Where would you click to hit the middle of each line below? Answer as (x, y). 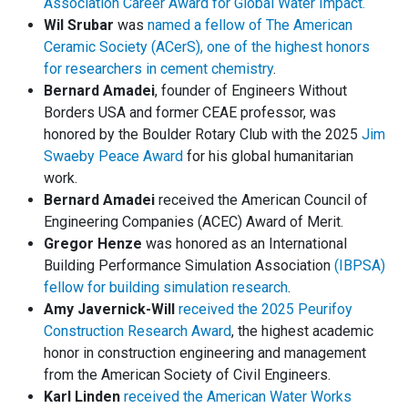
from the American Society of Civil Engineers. (189, 375)
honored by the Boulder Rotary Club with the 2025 (203, 135)
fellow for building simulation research (166, 288)
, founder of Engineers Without (251, 91)
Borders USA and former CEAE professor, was (190, 113)
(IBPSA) (360, 266)
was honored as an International (245, 244)
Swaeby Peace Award (113, 157)
